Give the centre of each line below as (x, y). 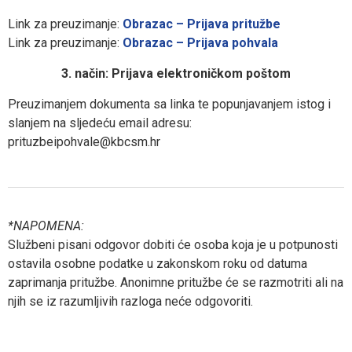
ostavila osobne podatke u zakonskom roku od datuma (158, 264)
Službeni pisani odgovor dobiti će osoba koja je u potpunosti (173, 245)
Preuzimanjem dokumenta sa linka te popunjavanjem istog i (169, 104)
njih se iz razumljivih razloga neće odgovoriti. (130, 302)
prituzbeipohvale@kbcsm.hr (84, 142)
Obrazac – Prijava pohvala (200, 43)
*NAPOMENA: (46, 226)
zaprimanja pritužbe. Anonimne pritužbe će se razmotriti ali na (176, 283)
